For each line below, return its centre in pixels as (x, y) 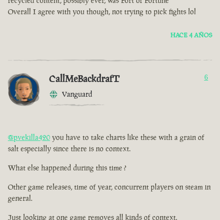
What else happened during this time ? (67, 168)
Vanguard (77, 94)
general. (20, 198)
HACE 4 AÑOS (191, 35)
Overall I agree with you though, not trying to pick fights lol (102, 12)
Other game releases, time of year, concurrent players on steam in (109, 187)
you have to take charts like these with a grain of (127, 137)
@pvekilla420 (29, 137)
